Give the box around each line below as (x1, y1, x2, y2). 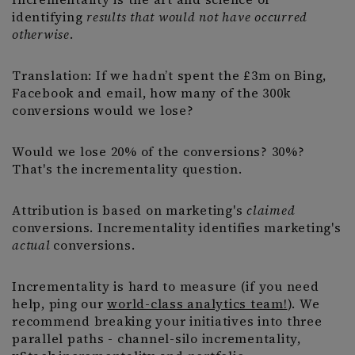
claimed (246, 202, 296, 219)
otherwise (12, 26, 70, 43)
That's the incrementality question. (12, 161, 242, 177)
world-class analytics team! (107, 296, 288, 312)
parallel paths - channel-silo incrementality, (12, 330, 301, 347)
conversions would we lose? (12, 102, 194, 119)
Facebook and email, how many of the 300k (12, 85, 291, 101)
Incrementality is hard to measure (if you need (12, 278, 319, 295)
